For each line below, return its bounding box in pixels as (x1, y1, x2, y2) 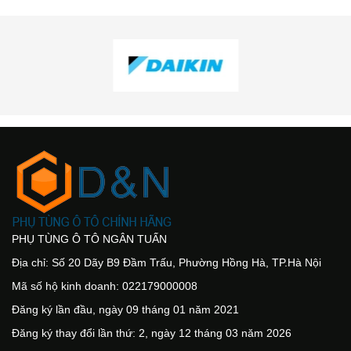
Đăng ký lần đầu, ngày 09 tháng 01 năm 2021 (12, 303, 239, 317)
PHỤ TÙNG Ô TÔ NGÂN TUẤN (12, 233, 167, 246)
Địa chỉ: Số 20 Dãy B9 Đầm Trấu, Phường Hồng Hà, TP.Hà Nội (12, 256, 321, 270)
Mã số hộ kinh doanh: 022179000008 (12, 280, 197, 293)
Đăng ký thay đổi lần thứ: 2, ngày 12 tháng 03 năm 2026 (12, 327, 291, 340)
